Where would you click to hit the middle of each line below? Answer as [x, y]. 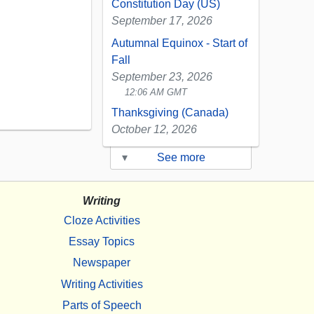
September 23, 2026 [162, 77]
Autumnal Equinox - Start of [179, 43]
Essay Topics [102, 241]
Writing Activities [102, 284]
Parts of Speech [102, 305]
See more [181, 158]
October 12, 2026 [154, 130]
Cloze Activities [102, 220]
